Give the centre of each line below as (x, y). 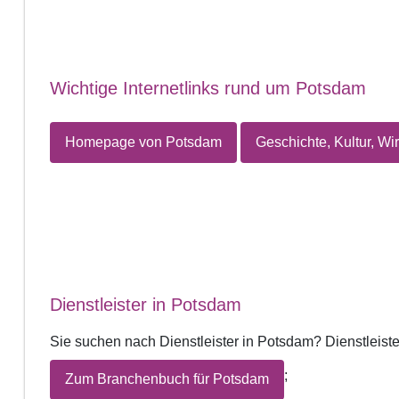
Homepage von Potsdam (143, 142)
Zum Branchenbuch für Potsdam (167, 379)
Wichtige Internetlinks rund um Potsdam (208, 89)
